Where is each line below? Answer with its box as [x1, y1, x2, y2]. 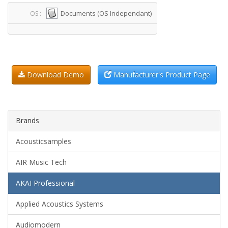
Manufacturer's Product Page [111, 70, 210, 79]
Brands [16, 116, 39, 125]
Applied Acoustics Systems [16, 199, 103, 209]
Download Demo [24, 70, 84, 79]
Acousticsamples [16, 136, 71, 146]
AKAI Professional [16, 178, 75, 188]
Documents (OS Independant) [61, 9, 152, 18]
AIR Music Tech [16, 157, 67, 167]
